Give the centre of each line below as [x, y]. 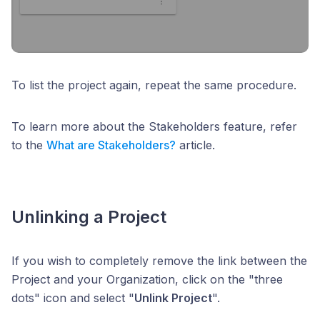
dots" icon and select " [73, 298]
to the [29, 145]
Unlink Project [173, 298]
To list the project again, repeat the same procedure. [154, 85]
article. [195, 145]
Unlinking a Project [89, 217]
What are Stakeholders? [111, 145]
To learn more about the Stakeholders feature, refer [154, 127]
